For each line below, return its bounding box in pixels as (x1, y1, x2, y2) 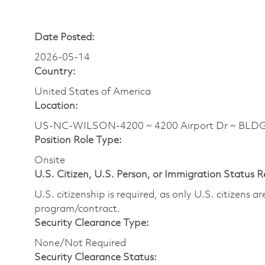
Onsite (34, 155, 65, 166)
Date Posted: (34, 32, 95, 43)
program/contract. (34, 203, 120, 214)
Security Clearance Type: (34, 218, 149, 228)
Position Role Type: (34, 135, 122, 146)
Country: (34, 66, 76, 77)
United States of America (34, 86, 151, 97)
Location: (34, 101, 78, 111)
